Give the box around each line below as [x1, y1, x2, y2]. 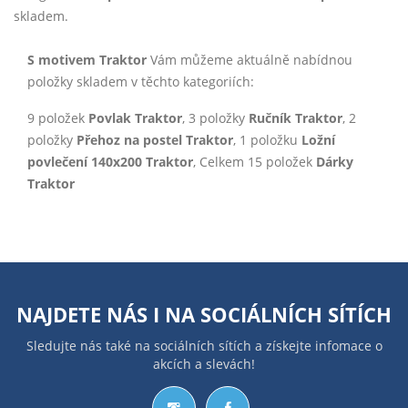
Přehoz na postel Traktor [76, 131, 233, 149]
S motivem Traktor [27, 51, 147, 69]
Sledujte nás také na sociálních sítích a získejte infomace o [25, 337, 382, 355]
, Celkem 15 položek [193, 153, 316, 171]
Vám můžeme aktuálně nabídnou [147, 51, 352, 69]
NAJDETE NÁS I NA [16, 301, 200, 329]
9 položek [27, 109, 88, 127]
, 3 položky [182, 109, 249, 127]
